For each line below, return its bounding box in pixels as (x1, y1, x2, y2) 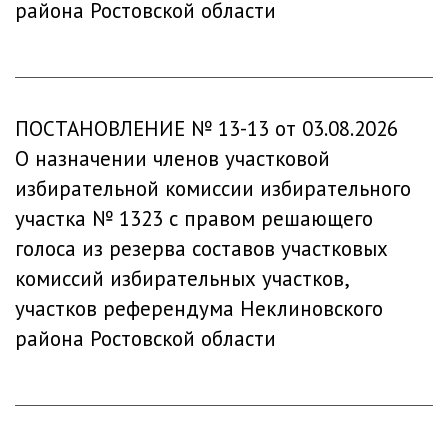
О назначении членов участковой (15, 145, 330, 172)
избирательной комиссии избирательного (15, 175, 411, 202)
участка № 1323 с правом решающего (15, 205, 373, 232)
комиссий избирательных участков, (15, 265, 348, 292)
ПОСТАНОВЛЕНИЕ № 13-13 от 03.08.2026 (15, 115, 398, 142)
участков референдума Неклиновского (15, 295, 383, 322)
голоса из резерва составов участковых (15, 235, 388, 262)
